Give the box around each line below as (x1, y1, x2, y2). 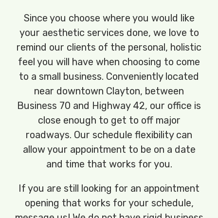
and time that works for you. (46, 158, 172, 170)
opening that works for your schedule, (24, 197, 194, 209)
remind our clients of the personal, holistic (17, 41, 201, 53)
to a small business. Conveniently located (19, 70, 199, 82)
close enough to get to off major (37, 114, 181, 126)
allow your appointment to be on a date (22, 143, 196, 155)
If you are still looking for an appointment (18, 182, 200, 194)
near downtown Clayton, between (34, 85, 184, 97)
